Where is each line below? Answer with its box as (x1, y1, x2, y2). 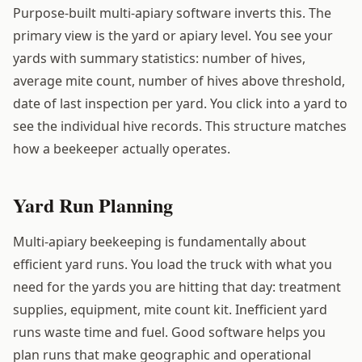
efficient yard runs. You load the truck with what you (13, 255, 332, 273)
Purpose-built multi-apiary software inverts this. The (13, 3, 331, 22)
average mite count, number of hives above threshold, (13, 71, 345, 90)
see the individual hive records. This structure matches (13, 116, 347, 135)
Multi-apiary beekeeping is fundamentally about (13, 232, 306, 250)
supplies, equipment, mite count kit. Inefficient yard (13, 300, 327, 318)
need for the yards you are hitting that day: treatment (13, 277, 341, 296)
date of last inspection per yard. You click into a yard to (13, 94, 347, 112)
